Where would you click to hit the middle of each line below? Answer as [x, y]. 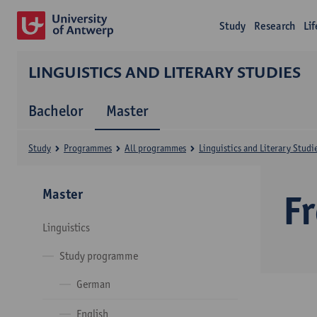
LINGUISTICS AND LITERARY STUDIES [165, 72]
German [93, 284]
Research [275, 26]
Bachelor [56, 110]
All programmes [155, 148]
